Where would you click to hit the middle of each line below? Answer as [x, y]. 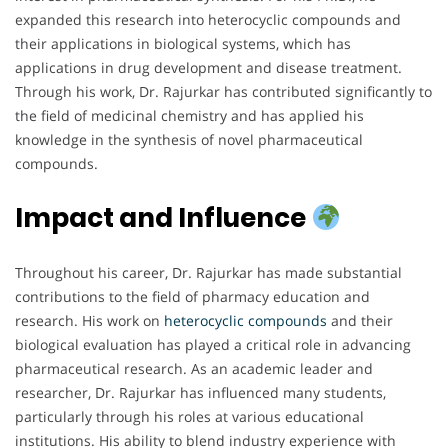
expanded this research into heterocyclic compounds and [208, 20]
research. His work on [87, 321]
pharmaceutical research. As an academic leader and [194, 369]
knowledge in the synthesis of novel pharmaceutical [189, 140]
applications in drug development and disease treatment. [208, 68]
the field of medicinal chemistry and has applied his [189, 116]
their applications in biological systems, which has [183, 44]
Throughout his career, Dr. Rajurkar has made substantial [208, 273]
